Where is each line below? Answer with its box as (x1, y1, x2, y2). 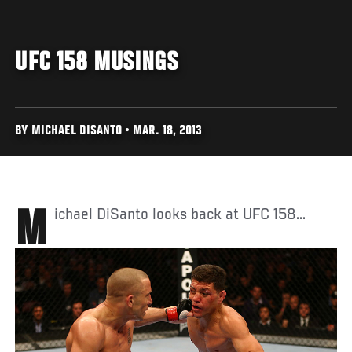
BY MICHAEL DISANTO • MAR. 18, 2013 (15, 124, 203, 138)
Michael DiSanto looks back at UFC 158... (54, 206, 306, 224)
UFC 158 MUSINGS (15, 49, 178, 78)
